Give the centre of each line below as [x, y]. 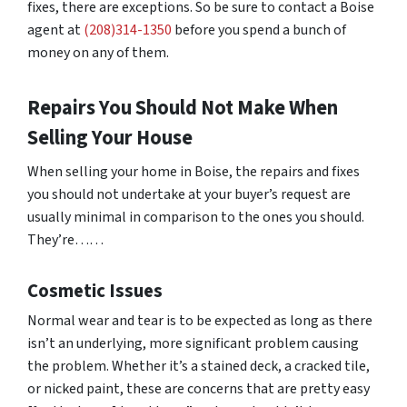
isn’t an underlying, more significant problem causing [193, 343]
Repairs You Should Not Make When [183, 108]
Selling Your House [110, 138]
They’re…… [65, 240]
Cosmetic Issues [95, 291]
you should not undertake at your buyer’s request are [189, 194]
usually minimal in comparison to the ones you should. [196, 217]
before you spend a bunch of [259, 30]
